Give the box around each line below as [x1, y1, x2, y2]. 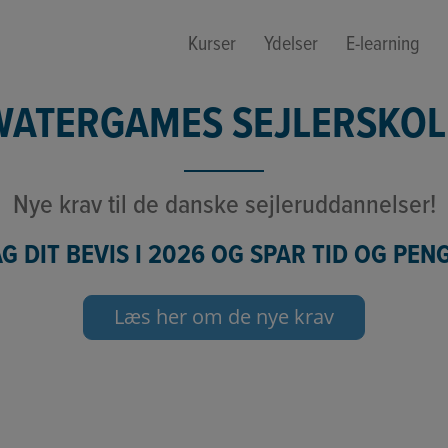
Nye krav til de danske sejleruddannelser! [12, 184, 436, 224]
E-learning [346, 29, 420, 56]
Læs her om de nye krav [114, 303, 334, 330]
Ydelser [264, 29, 318, 56]
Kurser [188, 29, 236, 56]
